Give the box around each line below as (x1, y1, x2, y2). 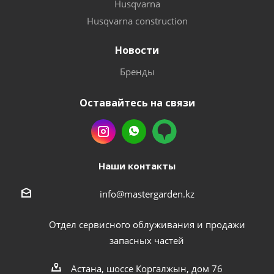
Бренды (119, 65, 155, 78)
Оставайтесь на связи (79, 96, 195, 109)
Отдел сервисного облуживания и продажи (48, 218, 245, 231)
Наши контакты (98, 160, 176, 172)
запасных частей (109, 234, 184, 246)
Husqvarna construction (86, 15, 188, 27)
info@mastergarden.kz (99, 187, 194, 200)
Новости (115, 43, 159, 57)
